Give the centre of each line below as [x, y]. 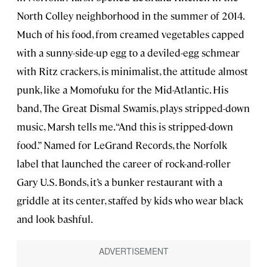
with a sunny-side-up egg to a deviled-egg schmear [128, 52]
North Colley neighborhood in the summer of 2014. [130, 15]
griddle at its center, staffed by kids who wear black [130, 200]
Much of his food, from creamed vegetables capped [131, 34]
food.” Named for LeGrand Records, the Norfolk [122, 145]
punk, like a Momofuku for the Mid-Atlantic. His [122, 89]
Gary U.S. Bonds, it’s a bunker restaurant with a [119, 181]
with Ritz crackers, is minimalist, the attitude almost [132, 71]
